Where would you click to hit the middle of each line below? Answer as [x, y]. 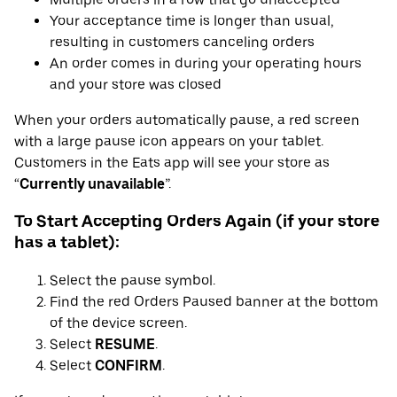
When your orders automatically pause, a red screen [187, 120]
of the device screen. [118, 323]
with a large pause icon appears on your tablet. [169, 141]
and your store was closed [136, 84]
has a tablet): [67, 243]
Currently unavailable [92, 183]
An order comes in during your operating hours [206, 63]
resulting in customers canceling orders [182, 42]
